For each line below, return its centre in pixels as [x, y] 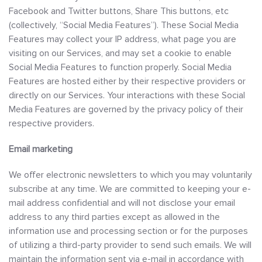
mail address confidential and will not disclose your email [122, 203]
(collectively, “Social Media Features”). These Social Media [124, 25]
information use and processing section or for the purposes [128, 231]
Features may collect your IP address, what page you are [123, 39]
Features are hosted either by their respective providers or [127, 81]
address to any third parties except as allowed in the [114, 217]
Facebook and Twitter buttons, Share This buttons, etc [119, 11]
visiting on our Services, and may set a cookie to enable [120, 53]
